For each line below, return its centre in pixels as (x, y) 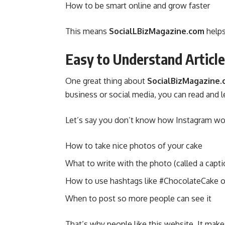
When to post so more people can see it (138, 198)
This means (87, 31)
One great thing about (106, 81)
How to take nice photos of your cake (134, 145)
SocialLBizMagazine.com (157, 31)
